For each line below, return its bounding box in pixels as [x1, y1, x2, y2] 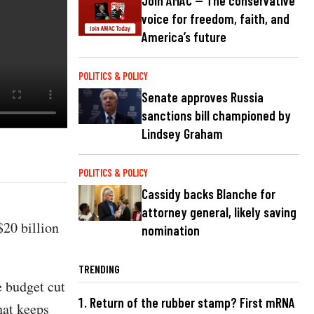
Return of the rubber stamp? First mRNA [90, 294, 295, 311]
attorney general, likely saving [142, 204, 296, 221]
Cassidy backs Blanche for [142, 186, 275, 203]
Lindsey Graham [142, 125, 223, 142]
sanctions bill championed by [142, 107, 291, 124]
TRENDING [78, 262, 120, 276]
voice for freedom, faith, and [142, 11, 289, 27]
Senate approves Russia [142, 89, 264, 106]
